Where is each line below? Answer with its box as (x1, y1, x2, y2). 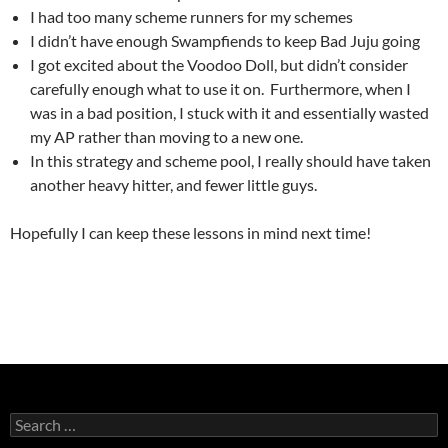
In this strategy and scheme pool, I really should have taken (30, 151, 431, 171)
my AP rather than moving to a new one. (30, 127, 303, 147)
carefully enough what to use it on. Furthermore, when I (30, 79, 411, 99)
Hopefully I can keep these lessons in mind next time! (10, 223, 371, 243)
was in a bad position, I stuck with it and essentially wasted (30, 103, 429, 123)
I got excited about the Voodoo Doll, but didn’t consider (30, 55, 408, 75)
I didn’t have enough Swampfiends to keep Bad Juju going (30, 31, 420, 51)
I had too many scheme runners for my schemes (30, 7, 353, 27)
